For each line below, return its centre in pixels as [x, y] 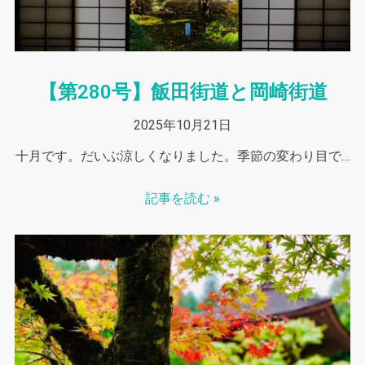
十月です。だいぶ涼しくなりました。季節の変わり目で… [182, 156]
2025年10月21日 [182, 125]
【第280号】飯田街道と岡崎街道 [182, 92]
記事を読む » [182, 198]
